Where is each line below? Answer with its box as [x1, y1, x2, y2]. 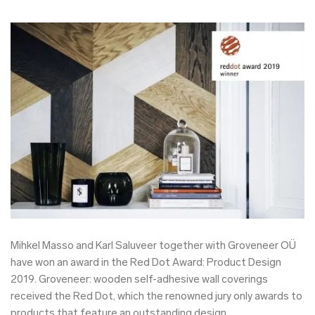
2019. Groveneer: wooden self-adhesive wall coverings [11, 274, 268, 285]
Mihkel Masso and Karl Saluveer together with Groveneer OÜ [11, 240, 296, 252]
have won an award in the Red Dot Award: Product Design [11, 257, 281, 269]
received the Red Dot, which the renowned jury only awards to [11, 291, 302, 302]
